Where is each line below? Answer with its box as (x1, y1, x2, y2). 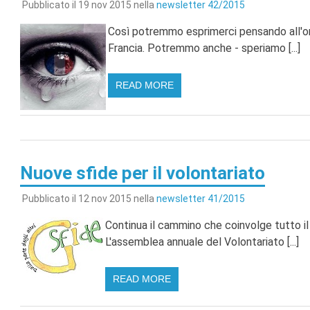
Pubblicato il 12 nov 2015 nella (21, 193, 156, 205)
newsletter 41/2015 (156, 193, 245, 205)
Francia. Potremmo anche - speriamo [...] (107, 41, 300, 55)
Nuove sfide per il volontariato (19, 162, 265, 183)
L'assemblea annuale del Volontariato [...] (104, 235, 299, 249)
